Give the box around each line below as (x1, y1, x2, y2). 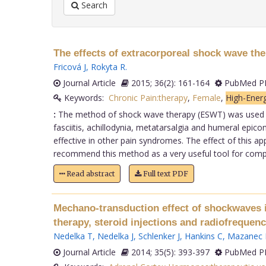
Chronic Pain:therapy (108, 91, 188, 103)
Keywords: (61, 91, 109, 103)
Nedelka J (97, 230, 134, 242)
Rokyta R (90, 61, 125, 72)
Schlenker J (138, 230, 180, 242)
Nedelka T (53, 230, 93, 242)
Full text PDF (141, 169, 188, 178)
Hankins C (184, 230, 223, 242)
